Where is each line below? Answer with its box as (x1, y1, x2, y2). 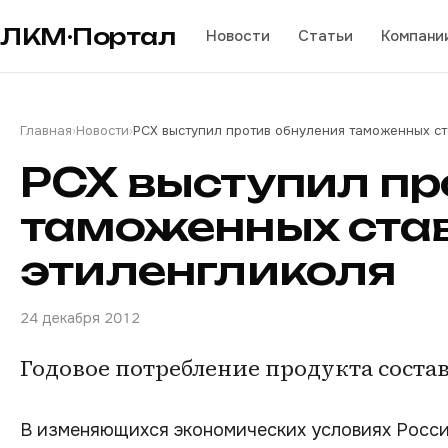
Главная (20, 122, 72, 139)
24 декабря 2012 (20, 309, 140, 327)
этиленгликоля (20, 245, 396, 295)
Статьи (297, 25, 353, 46)
